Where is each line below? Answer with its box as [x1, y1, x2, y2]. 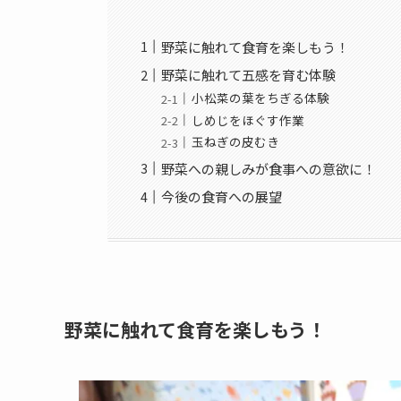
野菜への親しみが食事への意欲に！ [161, 158, 377, 178]
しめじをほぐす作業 [192, 110, 305, 129]
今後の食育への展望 [161, 187, 283, 207]
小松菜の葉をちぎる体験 [192, 89, 330, 107]
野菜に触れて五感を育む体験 [161, 65, 337, 85]
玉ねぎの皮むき [192, 132, 280, 151]
